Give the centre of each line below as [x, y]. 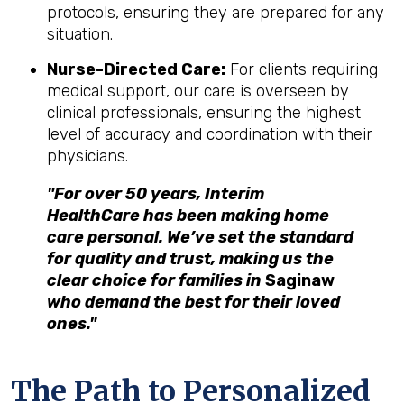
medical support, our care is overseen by [198, 91]
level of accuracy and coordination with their [210, 134]
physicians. [87, 156]
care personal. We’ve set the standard [200, 237]
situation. [80, 34]
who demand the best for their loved [193, 302]
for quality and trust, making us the [190, 259]
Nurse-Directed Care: [136, 69]
